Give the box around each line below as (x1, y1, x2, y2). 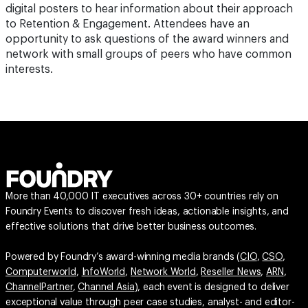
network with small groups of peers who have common (5, 49, 291, 60)
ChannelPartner (5, 283, 73, 292)
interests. (5, 64, 53, 75)
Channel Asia (78, 283, 135, 292)
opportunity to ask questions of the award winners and (5, 34, 289, 45)
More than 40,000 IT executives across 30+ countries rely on (5, 192, 278, 201)
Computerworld (5, 267, 76, 277)
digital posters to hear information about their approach (5, 3, 293, 14)
